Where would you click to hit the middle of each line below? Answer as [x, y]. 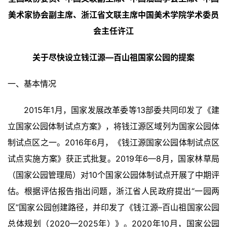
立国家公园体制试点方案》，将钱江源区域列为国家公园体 [113, 126]
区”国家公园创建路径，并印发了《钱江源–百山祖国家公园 [113, 207]
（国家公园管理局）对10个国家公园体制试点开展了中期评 [113, 175]
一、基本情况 [32, 84]
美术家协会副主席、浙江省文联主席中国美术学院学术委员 [113, 15]
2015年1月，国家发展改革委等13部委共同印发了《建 [122, 110]
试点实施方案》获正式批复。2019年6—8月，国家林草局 [113, 159]
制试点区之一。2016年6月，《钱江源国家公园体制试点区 [113, 143]
